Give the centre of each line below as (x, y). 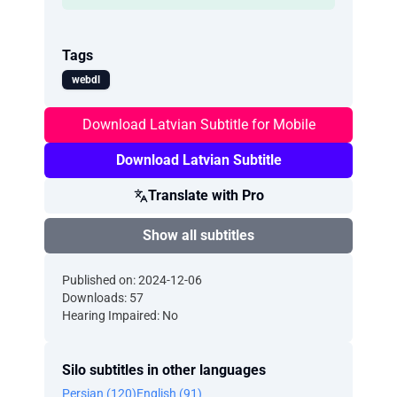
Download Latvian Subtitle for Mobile (198, 125)
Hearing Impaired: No (120, 315)
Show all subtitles (198, 235)
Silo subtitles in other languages (164, 370)
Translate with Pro (206, 195)
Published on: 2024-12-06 (132, 280)
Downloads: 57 (103, 298)
